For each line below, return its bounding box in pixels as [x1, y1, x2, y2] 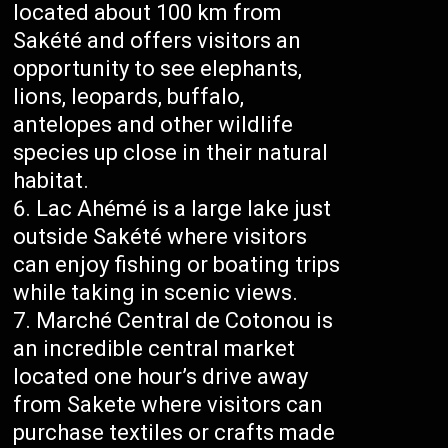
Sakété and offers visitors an [13, 28, 302, 54]
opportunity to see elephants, [13, 56, 303, 82]
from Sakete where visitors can [13, 392, 324, 418]
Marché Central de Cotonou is [36, 308, 334, 334]
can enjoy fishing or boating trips [13, 252, 341, 278]
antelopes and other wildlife [13, 112, 294, 138]
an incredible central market [13, 336, 296, 362]
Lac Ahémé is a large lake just [36, 196, 332, 222]
